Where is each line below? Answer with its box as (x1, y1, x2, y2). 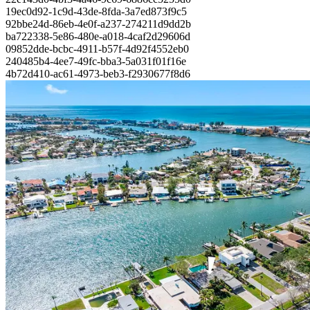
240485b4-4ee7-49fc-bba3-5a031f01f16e (6, 55, 186, 68)
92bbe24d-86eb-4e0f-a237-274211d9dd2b (6, 18, 191, 30)
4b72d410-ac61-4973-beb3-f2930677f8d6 (6, 68, 190, 80)
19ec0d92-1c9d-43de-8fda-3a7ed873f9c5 (6, 6, 187, 18)
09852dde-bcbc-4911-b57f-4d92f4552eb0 (6, 43, 189, 55)
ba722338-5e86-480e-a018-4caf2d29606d (6, 30, 190, 43)
